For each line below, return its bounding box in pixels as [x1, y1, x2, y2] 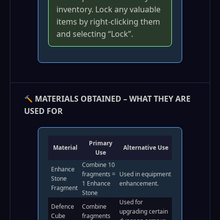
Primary [89, 139, 112, 147]
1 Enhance [82, 179, 110, 188]
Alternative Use [123, 143, 168, 152]
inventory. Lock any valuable [56, 4, 161, 15]
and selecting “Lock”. [56, 28, 133, 39]
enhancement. [119, 179, 159, 188]
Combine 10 [82, 161, 115, 169]
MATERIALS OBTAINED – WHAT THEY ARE [33, 93, 191, 104]
